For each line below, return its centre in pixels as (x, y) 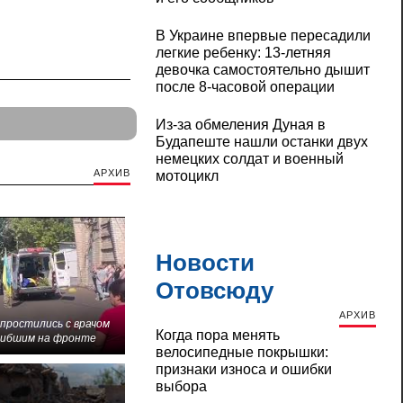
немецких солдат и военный (249, 159)
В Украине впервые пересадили (263, 36)
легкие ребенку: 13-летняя (243, 53)
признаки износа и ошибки (243, 370)
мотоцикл (187, 176)
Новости (205, 263)
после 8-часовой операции (245, 87)
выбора (181, 387)
